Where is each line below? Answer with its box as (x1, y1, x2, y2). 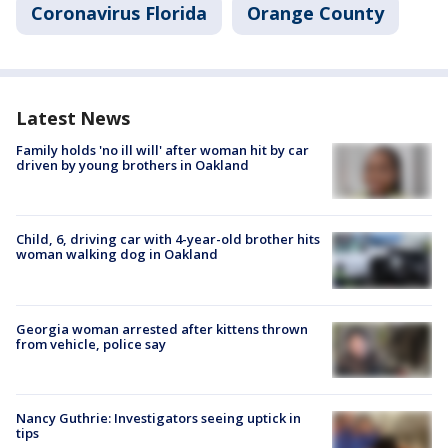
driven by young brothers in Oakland (16, 156, 249, 174)
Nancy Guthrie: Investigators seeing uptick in (16, 408, 301, 427)
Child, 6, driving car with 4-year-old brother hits (16, 230, 320, 249)
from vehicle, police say (16, 334, 166, 353)
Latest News (16, 106, 130, 130)
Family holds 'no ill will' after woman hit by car (16, 141, 309, 159)
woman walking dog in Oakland (16, 245, 218, 264)
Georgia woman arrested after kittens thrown (16, 319, 308, 338)
